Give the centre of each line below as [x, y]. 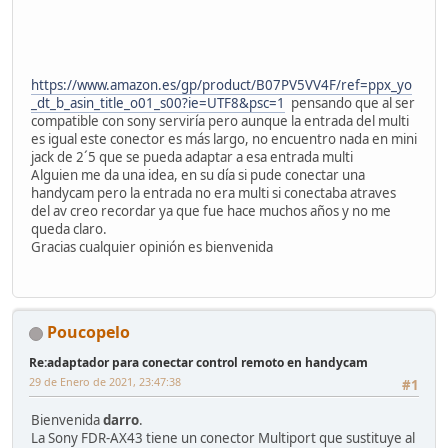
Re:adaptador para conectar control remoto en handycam [198, 363]
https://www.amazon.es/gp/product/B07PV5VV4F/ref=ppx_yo [221, 84]
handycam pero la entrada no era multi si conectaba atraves [213, 192]
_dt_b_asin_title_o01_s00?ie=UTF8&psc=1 [158, 102]
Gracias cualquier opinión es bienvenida [152, 246]
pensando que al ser [350, 102]
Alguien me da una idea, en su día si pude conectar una [198, 174]
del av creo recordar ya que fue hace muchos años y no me [211, 210]
